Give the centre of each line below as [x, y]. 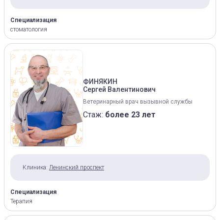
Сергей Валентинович [119, 89]
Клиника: [35, 167]
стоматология [29, 29]
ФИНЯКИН [100, 81]
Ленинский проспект [77, 167]
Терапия [21, 201]
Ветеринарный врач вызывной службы [138, 101]
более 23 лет [130, 114]
